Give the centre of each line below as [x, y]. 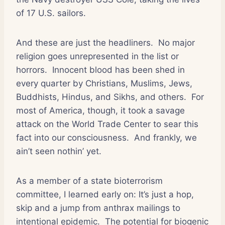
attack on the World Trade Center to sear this [107, 124]
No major [177, 42]
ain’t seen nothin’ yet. [59, 151]
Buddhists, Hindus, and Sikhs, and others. [101, 97]
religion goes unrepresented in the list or [97, 56]
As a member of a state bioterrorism [89, 181]
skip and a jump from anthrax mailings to [98, 208]
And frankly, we [165, 137]
